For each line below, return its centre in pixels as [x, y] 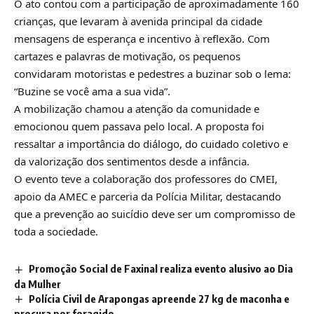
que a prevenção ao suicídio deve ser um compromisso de [155, 213]
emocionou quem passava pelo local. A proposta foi [139, 126]
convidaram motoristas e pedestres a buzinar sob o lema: [152, 73]
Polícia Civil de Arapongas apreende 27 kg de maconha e [159, 298]
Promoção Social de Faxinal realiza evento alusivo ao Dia [161, 268]
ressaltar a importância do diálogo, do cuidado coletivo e [151, 143]
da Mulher [37, 284]
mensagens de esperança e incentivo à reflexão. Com [142, 38]
